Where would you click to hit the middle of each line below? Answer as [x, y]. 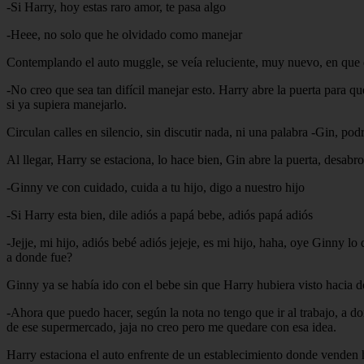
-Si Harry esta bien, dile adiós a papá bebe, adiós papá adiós [160, 214]
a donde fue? [39, 257]
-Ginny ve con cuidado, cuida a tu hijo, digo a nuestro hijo [156, 187]
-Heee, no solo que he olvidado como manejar [124, 34]
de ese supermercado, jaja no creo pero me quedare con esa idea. [171, 327]
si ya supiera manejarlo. [67, 104]
